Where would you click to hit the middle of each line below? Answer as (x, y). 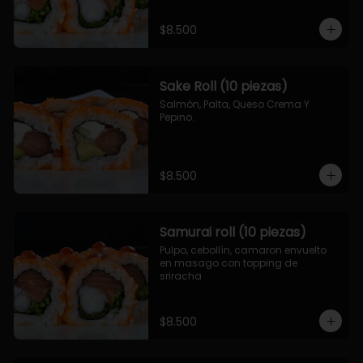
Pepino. (177, 117)
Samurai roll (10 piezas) (233, 232)
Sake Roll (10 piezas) (223, 86)
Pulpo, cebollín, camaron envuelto (243, 250)
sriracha (180, 276)
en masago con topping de (228, 263)
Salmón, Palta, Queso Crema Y (234, 104)
